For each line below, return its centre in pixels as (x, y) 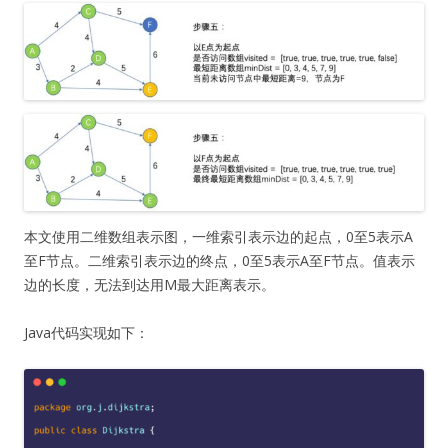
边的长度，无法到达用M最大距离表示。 (149, 284)
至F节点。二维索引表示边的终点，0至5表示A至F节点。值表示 (219, 260)
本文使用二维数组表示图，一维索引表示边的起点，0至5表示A (218, 236)
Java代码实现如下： (86, 332)
